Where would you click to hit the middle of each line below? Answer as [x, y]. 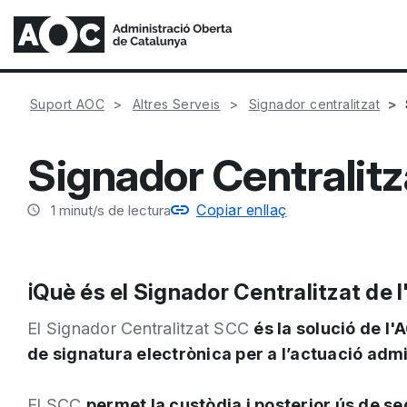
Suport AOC [67, 104]
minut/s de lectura [113, 210]
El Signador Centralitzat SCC [141, 328]
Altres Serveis [177, 104]
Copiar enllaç [242, 210]
